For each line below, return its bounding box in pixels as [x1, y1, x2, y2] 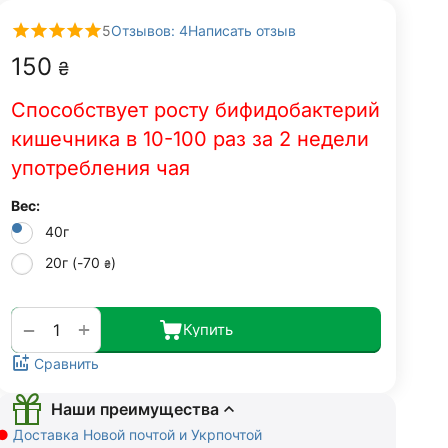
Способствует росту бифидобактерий [11, 98, 380, 122]
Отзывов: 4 [111, 21, 188, 39]
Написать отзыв [188, 21, 296, 39]
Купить [183, 320, 233, 340]
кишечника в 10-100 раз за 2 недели [11, 127, 369, 151]
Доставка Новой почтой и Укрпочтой [13, 426, 262, 444]
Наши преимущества [50, 399, 219, 420]
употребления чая [11, 156, 190, 180]
